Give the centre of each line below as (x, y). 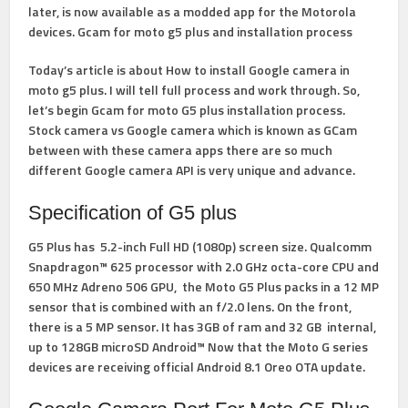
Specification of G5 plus (133, 213)
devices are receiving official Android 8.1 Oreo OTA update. (197, 367)
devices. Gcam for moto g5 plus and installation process (191, 31)
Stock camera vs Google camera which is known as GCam (193, 130)
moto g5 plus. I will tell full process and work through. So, (194, 90)
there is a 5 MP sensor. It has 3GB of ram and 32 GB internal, (203, 326)
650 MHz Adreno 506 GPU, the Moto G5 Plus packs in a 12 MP (204, 286)
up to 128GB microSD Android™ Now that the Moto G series (199, 347)
